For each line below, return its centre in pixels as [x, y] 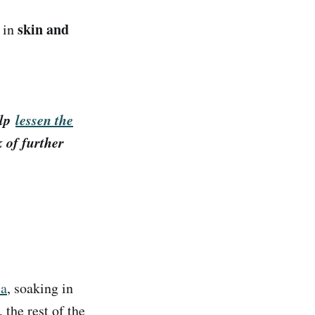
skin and [43, 29]
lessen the [44, 120]
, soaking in [40, 288]
